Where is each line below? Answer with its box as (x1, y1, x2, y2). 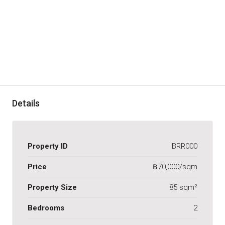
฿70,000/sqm (153, 162, 197, 171)
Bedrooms (28, 203, 64, 212)
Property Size (28, 182, 77, 192)
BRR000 (172, 141, 197, 151)
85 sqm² (169, 182, 197, 192)
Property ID (28, 141, 68, 151)
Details (12, 97, 40, 108)
